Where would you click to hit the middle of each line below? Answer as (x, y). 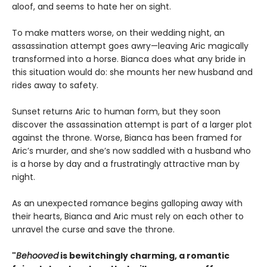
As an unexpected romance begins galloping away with (127, 203)
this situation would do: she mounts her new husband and (132, 72)
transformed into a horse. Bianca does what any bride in (129, 59)
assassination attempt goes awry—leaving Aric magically (130, 46)
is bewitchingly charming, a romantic (144, 255)
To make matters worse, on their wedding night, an (118, 32)
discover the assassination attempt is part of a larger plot (132, 124)
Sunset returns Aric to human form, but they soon (116, 111)
